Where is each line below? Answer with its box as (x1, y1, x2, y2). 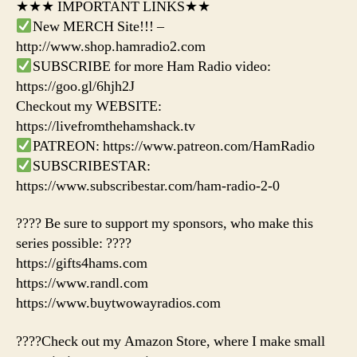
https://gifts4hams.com (16, 254, 147, 273)
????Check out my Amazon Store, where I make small (16, 331, 325, 351)
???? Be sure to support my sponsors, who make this (16, 214, 313, 233)
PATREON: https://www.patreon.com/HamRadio (32, 136, 315, 155)
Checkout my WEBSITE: (16, 96, 162, 116)
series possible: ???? (16, 234, 131, 253)
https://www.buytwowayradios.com (16, 294, 221, 313)
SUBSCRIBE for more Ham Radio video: (32, 57, 271, 76)
